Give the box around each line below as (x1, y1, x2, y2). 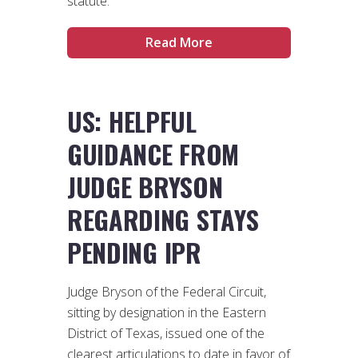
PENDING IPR (67, 233, 201, 271)
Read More (145, 34, 213, 52)
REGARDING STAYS (67, 200, 259, 238)
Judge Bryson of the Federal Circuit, (67, 282, 266, 300)
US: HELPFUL (67, 101, 197, 140)
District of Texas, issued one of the (67, 324, 265, 342)
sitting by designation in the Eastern (67, 303, 266, 321)
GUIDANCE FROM (67, 134, 240, 173)
